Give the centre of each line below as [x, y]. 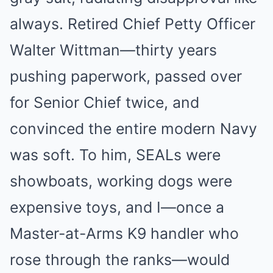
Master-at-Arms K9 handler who [124, 233]
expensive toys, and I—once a [117, 207]
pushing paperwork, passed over [126, 76]
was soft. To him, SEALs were [115, 155]
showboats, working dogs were [121, 181]
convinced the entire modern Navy [133, 129]
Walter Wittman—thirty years [113, 50]
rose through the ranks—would [120, 260]
